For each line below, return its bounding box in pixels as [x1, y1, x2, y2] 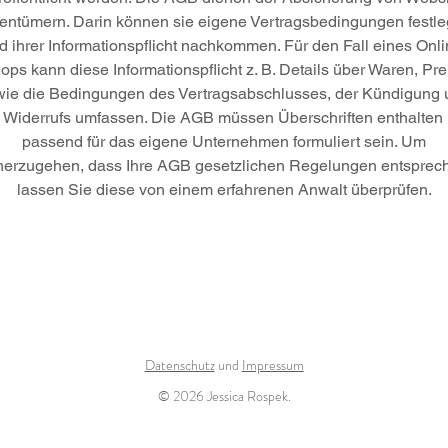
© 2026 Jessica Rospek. [157, 386, 291, 406]
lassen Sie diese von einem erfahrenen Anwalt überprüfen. [16, 180, 432, 199]
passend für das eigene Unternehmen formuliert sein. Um [22, 132, 426, 151]
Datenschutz [144, 355, 215, 375]
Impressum [241, 355, 304, 375]
